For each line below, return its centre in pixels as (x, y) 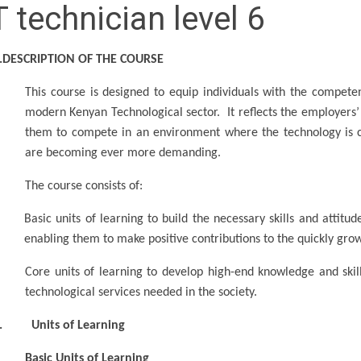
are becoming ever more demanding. (123, 153)
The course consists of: (84, 186)
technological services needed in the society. (141, 292)
